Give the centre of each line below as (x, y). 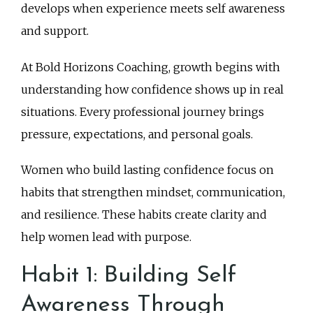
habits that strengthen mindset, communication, (153, 192)
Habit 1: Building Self (129, 276)
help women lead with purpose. (106, 236)
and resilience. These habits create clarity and (144, 214)
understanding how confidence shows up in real (152, 89)
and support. (55, 31)
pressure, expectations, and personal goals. (138, 134)
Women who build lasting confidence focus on (147, 169)
